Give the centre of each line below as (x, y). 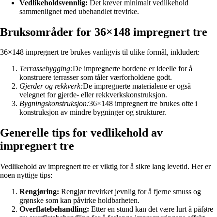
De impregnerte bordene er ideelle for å (132, 69)
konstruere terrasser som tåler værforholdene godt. (96, 77)
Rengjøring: (39, 192)
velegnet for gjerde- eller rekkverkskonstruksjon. (93, 95)
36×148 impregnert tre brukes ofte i (143, 104)
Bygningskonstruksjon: (54, 104)
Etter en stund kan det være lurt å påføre (151, 209)
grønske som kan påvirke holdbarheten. (79, 201)
